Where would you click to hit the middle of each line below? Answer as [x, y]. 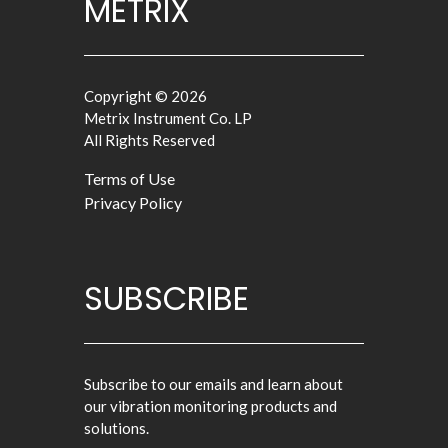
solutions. [116, 428]
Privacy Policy [133, 202]
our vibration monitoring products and [210, 406]
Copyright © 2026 [145, 96]
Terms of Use [129, 178]
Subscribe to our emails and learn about [213, 384]
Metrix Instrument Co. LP [168, 118]
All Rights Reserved [149, 140]
